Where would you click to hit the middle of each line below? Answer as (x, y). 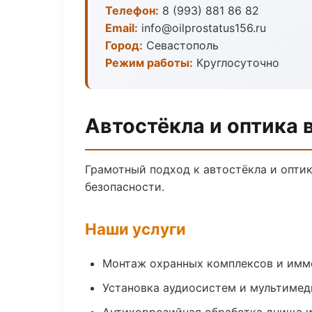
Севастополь (181, 45)
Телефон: (132, 10)
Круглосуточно (236, 63)
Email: (122, 28)
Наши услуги (135, 229)
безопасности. (125, 187)
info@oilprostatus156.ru (202, 28)
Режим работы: (149, 63)
